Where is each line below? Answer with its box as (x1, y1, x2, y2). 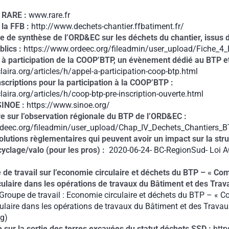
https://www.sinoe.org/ (27, 100, 110, 110)
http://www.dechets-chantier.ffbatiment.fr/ (31, 21, 185, 31)
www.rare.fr (29, 10, 71, 20)
